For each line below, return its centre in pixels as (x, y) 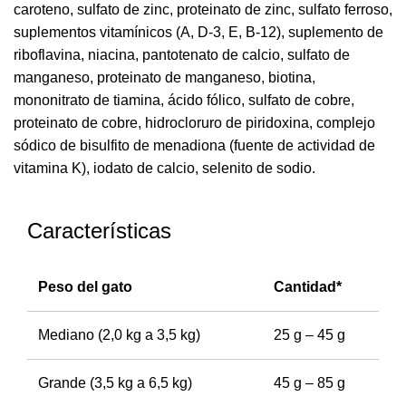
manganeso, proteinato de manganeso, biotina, (164, 77)
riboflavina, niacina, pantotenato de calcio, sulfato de (182, 54)
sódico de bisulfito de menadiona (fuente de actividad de (194, 145)
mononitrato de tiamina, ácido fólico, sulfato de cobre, (184, 100)
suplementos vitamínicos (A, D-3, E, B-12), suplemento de (198, 32)
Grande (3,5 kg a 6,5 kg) (115, 382)
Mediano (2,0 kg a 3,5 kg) (119, 334)
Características (99, 230)
